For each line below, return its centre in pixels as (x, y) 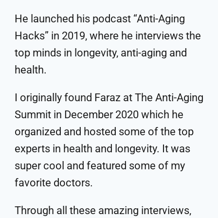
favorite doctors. (54, 182)
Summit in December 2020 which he (99, 114)
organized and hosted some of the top (104, 131)
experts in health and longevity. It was (102, 148)
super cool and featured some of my (100, 165)
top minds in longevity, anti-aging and (101, 53)
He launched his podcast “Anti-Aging (100, 18)
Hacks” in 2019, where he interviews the (108, 36)
